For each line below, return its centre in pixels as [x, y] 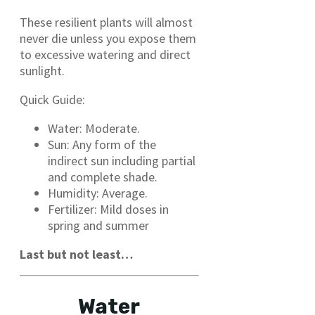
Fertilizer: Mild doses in [108, 210]
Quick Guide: [52, 100]
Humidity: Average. [98, 193]
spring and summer [98, 226]
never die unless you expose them [108, 39]
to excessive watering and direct [105, 55]
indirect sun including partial [122, 161]
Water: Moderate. [94, 129]
